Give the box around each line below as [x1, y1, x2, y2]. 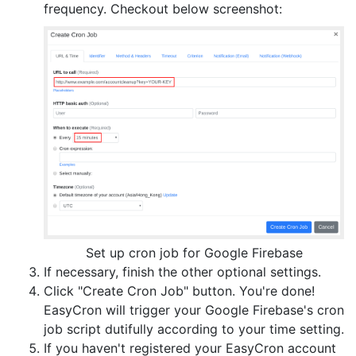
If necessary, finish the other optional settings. [44, 264, 321, 281]
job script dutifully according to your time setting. [44, 321, 344, 338]
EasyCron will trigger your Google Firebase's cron [44, 302, 344, 319]
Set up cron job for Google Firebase [85, 245, 303, 261]
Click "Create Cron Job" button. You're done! [44, 283, 315, 300]
